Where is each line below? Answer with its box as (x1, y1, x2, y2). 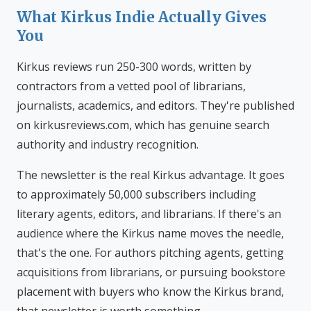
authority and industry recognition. (17, 137, 199, 152)
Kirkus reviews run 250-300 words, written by (17, 59, 251, 74)
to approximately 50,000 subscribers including (17, 187, 256, 202)
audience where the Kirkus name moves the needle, (17, 226, 284, 241)
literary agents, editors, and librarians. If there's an (17, 206, 281, 221)
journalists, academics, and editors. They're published (17, 98, 294, 113)
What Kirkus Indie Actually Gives (17, 8, 267, 26)
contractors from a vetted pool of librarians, (17, 78, 246, 94)
